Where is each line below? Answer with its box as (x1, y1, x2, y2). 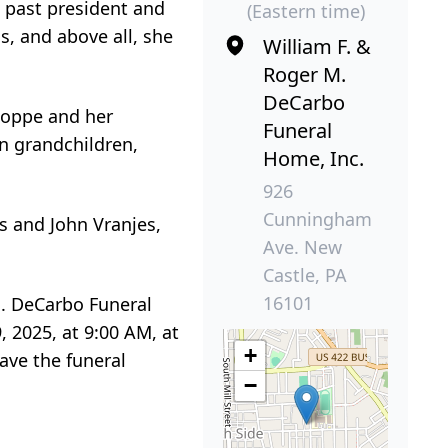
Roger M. (263, 61, 346, 89)
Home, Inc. (263, 145, 364, 173)
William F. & (263, 33, 371, 61)
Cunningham (263, 207, 372, 232)
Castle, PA (263, 263, 347, 288)
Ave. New (263, 235, 342, 260)
